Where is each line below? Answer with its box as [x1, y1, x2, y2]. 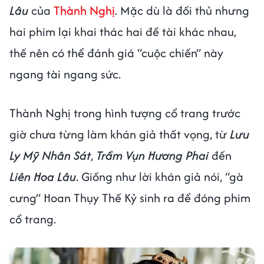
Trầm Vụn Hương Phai [96, 146, 212, 164]
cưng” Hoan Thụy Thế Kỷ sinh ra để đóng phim [9, 189, 250, 206]
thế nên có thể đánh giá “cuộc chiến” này [9, 44, 223, 61]
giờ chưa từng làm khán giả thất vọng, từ [9, 125, 230, 143]
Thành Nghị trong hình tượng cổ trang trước [9, 104, 240, 121]
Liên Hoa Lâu [9, 167, 76, 185]
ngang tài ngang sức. [9, 65, 124, 82]
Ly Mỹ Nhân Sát [9, 146, 91, 164]
